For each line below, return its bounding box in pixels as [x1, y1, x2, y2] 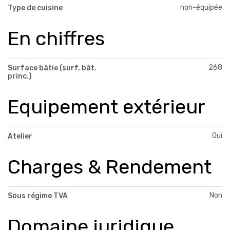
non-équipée [180, 3, 222, 12]
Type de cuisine [8, 3, 63, 12]
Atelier [8, 131, 32, 141]
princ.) [8, 71, 32, 81]
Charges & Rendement [8, 155, 212, 179]
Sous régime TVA [8, 191, 68, 201]
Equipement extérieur [8, 94, 205, 119]
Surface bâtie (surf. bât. [8, 63, 97, 72]
